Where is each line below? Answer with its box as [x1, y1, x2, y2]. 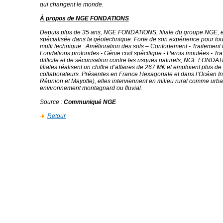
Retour [47, 112, 66, 119]
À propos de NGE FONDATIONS [40, 15, 129, 22]
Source [40, 99, 59, 106]
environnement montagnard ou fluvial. [40, 85, 142, 92]
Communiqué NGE [64, 99, 116, 106]
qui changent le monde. [40, 1, 104, 8]
